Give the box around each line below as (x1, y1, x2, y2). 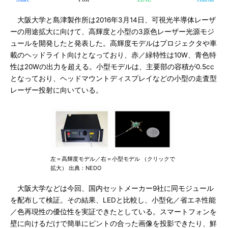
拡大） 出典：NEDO (50, 164, 101, 172)
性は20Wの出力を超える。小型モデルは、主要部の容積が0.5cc (10, 63, 214, 71)
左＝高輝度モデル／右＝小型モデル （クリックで (50, 155, 175, 162)
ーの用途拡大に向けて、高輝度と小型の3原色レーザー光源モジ (10, 27, 214, 36)
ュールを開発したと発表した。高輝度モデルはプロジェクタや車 (10, 39, 217, 47)
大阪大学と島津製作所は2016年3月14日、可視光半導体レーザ (10, 16, 216, 24)
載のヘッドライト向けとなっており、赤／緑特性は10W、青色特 (10, 51, 216, 59)
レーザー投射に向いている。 (10, 86, 103, 94)
